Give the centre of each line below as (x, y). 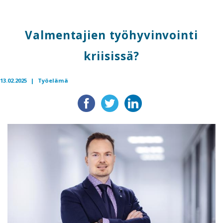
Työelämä (53, 80)
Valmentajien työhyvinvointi (111, 35)
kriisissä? (111, 56)
